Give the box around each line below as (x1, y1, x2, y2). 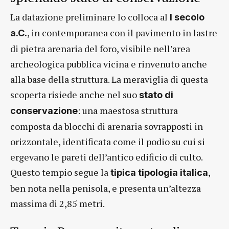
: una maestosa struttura (78, 104, 178, 117)
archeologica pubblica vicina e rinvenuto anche (10, 58, 207, 71)
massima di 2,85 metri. (10, 197, 105, 210)
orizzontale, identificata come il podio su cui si (10, 135, 205, 148)
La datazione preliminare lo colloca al (10, 11, 170, 24)
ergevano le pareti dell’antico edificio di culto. (10, 151, 202, 164)
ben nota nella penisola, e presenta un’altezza (10, 182, 201, 195)
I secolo (170, 12, 204, 23)
